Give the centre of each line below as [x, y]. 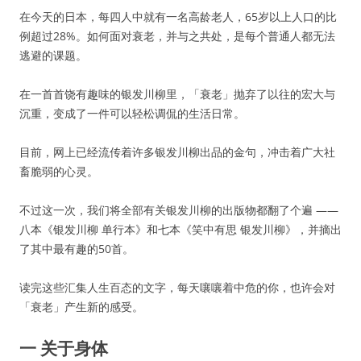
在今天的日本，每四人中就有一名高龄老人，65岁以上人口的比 [178, 17]
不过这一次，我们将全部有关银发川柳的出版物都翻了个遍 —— [179, 210]
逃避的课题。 [53, 55]
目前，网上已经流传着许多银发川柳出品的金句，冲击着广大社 [177, 152]
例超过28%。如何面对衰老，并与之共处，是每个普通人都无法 [177, 36]
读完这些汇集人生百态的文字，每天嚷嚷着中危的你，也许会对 [177, 287]
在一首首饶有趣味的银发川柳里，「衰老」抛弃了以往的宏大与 [177, 94]
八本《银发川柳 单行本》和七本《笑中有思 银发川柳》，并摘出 [180, 229]
